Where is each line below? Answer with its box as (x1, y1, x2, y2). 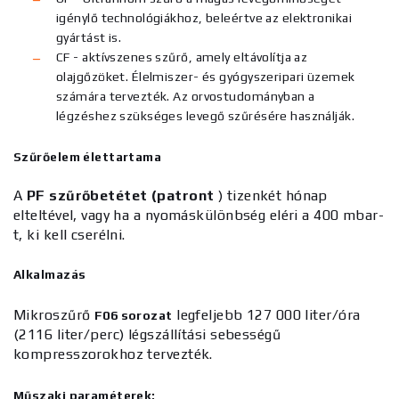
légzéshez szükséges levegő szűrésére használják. (56, 109, 355, 123)
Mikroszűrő (13, 306, 94, 323)
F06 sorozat (94, 308, 173, 322)
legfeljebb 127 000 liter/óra (172, 306, 361, 323)
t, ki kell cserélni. (13, 226, 126, 243)
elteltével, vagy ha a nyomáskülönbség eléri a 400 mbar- (13, 207, 385, 224)
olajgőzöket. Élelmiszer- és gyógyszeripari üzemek (56, 69, 355, 84)
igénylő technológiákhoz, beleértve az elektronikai (56, 11, 353, 25)
